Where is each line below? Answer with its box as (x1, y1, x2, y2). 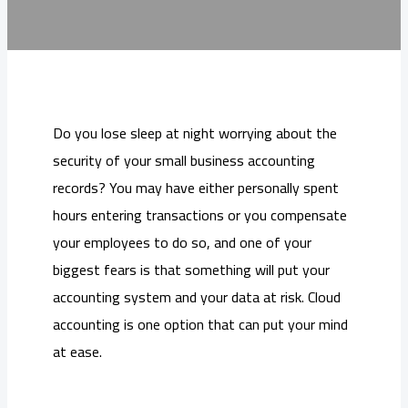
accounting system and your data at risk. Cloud (53, 283, 341, 311)
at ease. (53, 338, 102, 366)
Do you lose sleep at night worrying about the (53, 119, 337, 148)
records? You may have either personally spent (53, 174, 339, 202)
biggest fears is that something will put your (53, 256, 330, 284)
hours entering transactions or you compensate (53, 201, 347, 229)
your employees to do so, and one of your (53, 229, 311, 257)
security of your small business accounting (53, 147, 315, 175)
